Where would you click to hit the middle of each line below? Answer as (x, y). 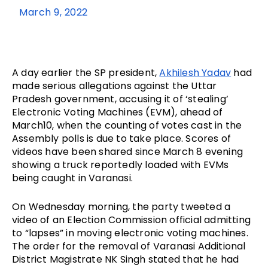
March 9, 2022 (54, 13)
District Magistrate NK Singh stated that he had (126, 260)
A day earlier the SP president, (86, 73)
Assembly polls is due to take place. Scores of (122, 139)
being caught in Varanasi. (75, 178)
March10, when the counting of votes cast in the (127, 126)
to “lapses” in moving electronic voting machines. (130, 233)
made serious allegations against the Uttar (115, 86)
